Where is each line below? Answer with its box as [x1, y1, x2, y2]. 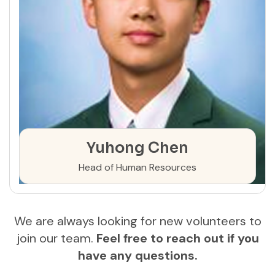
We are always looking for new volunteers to [14, 213, 261, 229]
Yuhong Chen [87, 139, 188, 157]
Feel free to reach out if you [96, 230, 259, 246]
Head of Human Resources [79, 161, 196, 174]
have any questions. [77, 247, 198, 263]
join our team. [16, 230, 96, 246]
